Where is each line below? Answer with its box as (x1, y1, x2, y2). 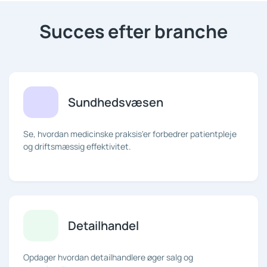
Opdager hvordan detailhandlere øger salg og (23, 252, 193, 263)
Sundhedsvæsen (68, 94, 164, 111)
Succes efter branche (39, 19, 228, 44)
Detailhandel (68, 218, 139, 234)
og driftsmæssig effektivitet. (23, 141, 131, 153)
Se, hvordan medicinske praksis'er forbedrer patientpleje (23, 128, 237, 140)
